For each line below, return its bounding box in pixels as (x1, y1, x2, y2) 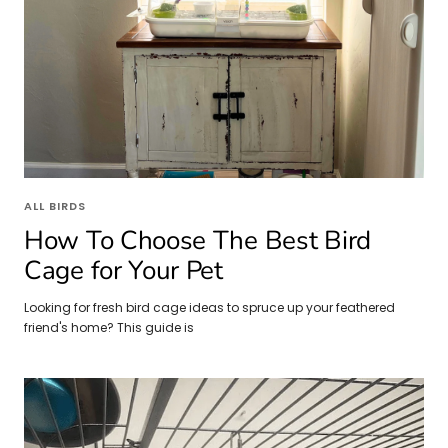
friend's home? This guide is (24, 318, 194, 336)
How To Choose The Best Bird (24, 222, 371, 258)
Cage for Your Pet (24, 252, 223, 288)
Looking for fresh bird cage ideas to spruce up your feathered (24, 298, 395, 316)
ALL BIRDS (24, 197, 86, 214)
